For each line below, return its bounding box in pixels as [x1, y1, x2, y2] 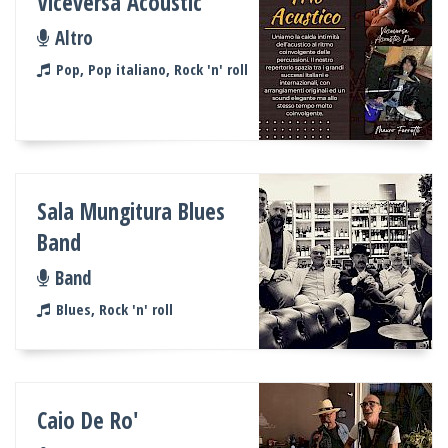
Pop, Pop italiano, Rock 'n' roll [55, 58, 248, 79]
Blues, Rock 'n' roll [55, 298, 173, 319]
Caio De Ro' [37, 404, 140, 436]
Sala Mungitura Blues [37, 195, 226, 227]
